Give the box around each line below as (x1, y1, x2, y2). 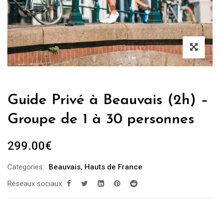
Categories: (7, 162, 44, 171)
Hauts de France (84, 162, 142, 171)
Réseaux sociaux (7, 179, 62, 188)
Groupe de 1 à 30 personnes (7, 111, 194, 127)
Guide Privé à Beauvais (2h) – (7, 92, 208, 108)
